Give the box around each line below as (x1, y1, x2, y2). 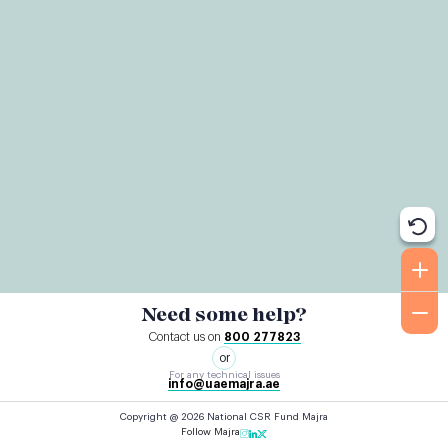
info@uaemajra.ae (168, 378, 280, 390)
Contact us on (147, 331, 224, 343)
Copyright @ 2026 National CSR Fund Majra (120, 412, 328, 422)
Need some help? (141, 303, 307, 326)
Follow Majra (181, 427, 240, 437)
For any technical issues (168, 370, 280, 380)
